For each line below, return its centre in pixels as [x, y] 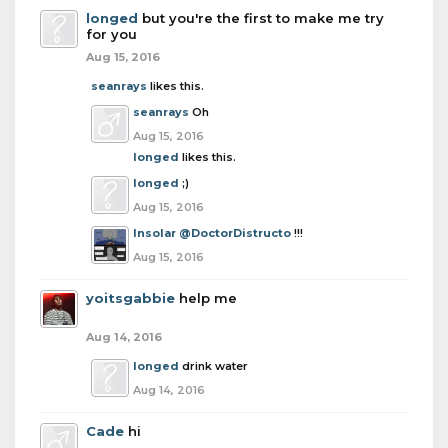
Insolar [154, 233]
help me [208, 298]
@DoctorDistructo [235, 233]
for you [111, 34]
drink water [215, 366]
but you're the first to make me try [263, 18]
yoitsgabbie [130, 298]
